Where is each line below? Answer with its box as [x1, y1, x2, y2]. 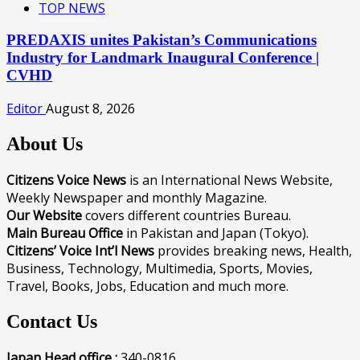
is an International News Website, [126, 170, 333, 189]
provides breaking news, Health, [154, 241, 352, 260]
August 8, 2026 [46, 100, 135, 118]
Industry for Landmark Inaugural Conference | [6, 49, 319, 67]
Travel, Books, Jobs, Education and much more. [6, 276, 288, 295]
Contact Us [6, 310, 97, 332]
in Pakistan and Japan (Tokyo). [123, 223, 309, 242]
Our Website [6, 206, 82, 224]
